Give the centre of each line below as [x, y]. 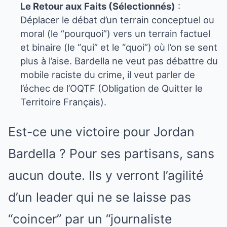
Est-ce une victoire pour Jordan [101, 131]
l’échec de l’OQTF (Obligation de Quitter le [111, 88]
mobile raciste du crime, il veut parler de [108, 74]
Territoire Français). [63, 102]
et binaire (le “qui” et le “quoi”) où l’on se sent [119, 47]
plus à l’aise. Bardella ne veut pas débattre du [119, 61]
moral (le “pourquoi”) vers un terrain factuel [115, 33]
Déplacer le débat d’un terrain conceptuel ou [117, 20]
